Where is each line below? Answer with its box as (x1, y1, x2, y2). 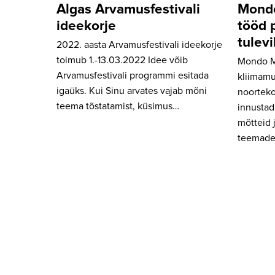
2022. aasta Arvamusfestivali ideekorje (56, 39, 222, 50)
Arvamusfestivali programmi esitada (56, 70, 209, 80)
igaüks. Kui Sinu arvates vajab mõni (56, 85, 207, 96)
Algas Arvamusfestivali (56, 2, 200, 17)
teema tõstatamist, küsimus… (56, 101, 179, 111)
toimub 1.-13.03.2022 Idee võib (56, 55, 188, 65)
